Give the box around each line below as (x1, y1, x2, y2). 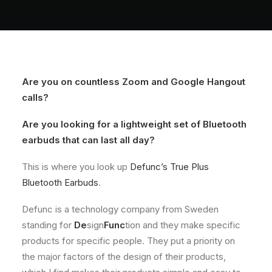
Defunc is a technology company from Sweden (22, 203, 219, 215)
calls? (22, 92, 49, 103)
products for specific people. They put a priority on (22, 235, 235, 246)
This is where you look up (22, 161, 130, 172)
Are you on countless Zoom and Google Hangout (22, 76, 245, 87)
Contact (22, 31, 61, 43)
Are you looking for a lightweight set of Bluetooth (22, 118, 246, 130)
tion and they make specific (125, 219, 240, 231)
